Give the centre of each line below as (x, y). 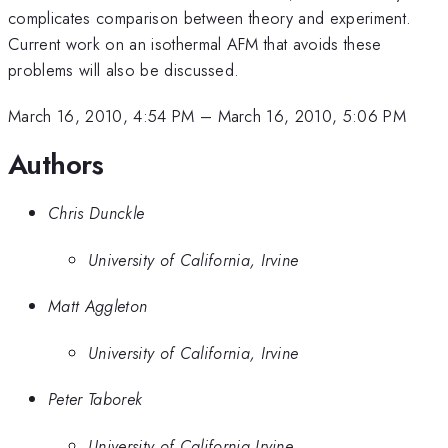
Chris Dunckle (96, 213)
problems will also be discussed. (124, 69)
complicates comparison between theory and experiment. (210, 17)
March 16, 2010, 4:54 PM (101, 116)
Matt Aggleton (98, 306)
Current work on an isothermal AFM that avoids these (195, 43)
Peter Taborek (95, 399)
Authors (56, 164)
